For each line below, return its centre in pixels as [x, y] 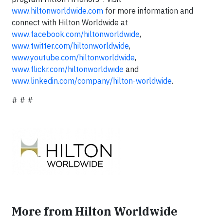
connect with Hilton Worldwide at [70, 22]
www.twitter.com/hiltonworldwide [70, 46]
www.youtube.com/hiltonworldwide [73, 57]
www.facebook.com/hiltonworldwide [76, 34]
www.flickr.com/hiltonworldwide [68, 69]
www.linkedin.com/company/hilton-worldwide [92, 81]
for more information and [148, 11]
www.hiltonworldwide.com [57, 11]
